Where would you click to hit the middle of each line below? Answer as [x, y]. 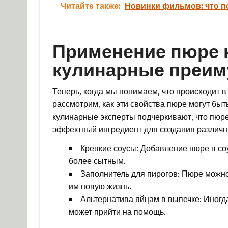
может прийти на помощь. [117, 211]
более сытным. [97, 160]
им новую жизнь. [100, 186]
